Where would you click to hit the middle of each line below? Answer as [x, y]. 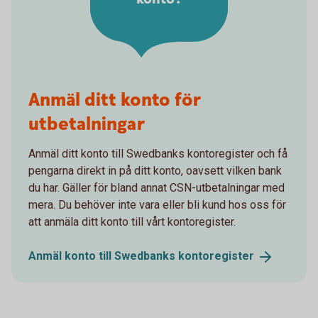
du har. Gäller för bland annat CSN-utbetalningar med [157, 188]
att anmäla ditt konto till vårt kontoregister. [132, 222]
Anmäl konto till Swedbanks [103, 256]
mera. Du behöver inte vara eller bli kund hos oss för [157, 205]
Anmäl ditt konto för [115, 101]
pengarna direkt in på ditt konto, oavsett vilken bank [155, 171]
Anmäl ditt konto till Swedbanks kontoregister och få [158, 154]
